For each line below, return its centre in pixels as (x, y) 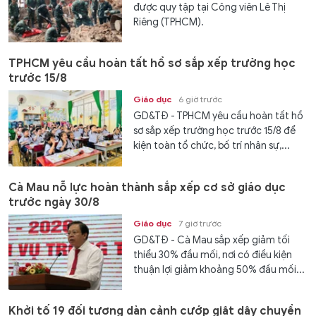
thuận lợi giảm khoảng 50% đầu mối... (219, 269)
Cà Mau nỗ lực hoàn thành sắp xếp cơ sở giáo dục (147, 187)
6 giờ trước (201, 99)
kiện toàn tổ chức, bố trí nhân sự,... (212, 146)
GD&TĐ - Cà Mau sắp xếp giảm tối (212, 240)
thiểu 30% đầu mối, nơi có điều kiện (213, 255)
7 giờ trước (200, 223)
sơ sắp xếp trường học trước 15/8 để (215, 131)
